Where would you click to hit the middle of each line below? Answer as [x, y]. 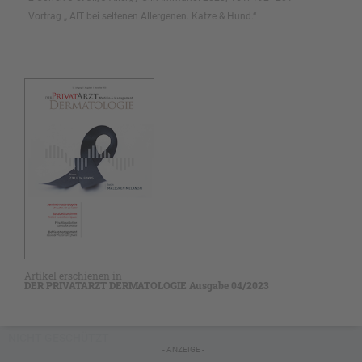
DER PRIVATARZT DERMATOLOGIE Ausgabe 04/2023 [147, 285]
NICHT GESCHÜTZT [59, 337]
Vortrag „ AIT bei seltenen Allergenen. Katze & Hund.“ [142, 17]
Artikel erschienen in [73, 275]
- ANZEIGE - [183, 349]
